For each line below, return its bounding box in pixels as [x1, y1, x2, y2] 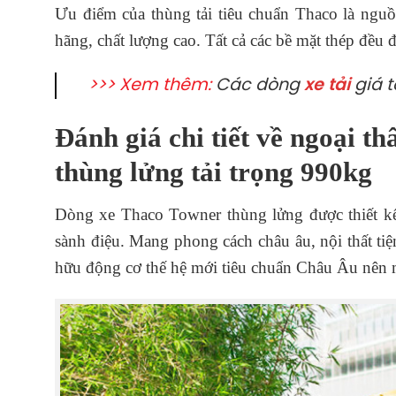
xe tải [304, 76, 350, 95]
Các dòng [211, 76, 304, 95]
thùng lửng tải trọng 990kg [55, 156, 372, 187]
